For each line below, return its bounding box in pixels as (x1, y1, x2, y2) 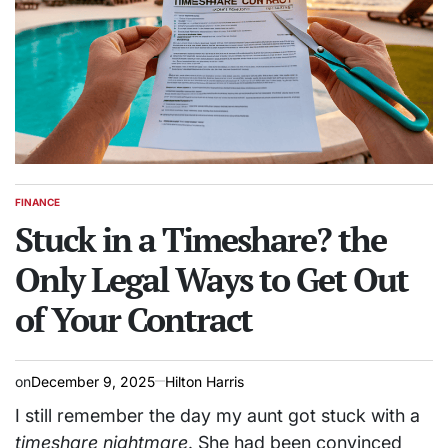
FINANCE (15, 195, 60, 208)
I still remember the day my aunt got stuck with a (15, 404, 420, 426)
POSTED (14, 201, 55, 214)
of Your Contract (15, 296, 252, 342)
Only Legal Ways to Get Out (15, 256, 408, 302)
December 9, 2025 (31, 372, 155, 390)
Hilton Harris (165, 372, 244, 390)
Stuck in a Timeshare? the (15, 216, 386, 262)
